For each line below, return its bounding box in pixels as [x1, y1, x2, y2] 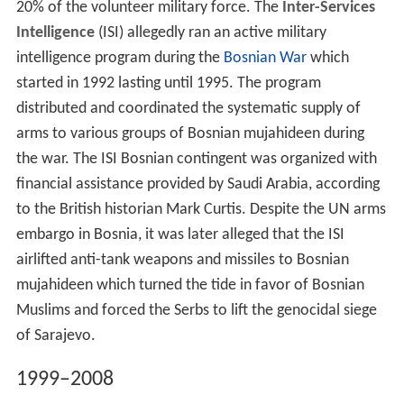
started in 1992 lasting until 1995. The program [15, 75, 321, 93]
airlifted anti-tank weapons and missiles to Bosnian [15, 252, 349, 270]
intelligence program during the [15, 50, 224, 68]
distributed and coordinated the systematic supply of [15, 100, 361, 118]
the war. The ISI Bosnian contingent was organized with [15, 151, 377, 169]
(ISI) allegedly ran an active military [94, 24, 326, 42]
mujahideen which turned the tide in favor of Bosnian [15, 277, 364, 295]
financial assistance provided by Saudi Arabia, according [15, 176, 380, 194]
